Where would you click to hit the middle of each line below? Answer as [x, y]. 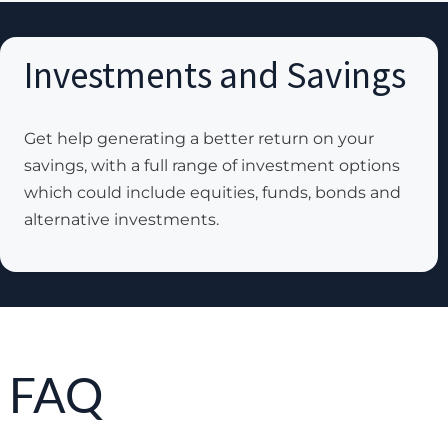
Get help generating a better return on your [199, 139]
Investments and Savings [215, 75]
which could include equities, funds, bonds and [212, 193]
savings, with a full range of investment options [212, 166]
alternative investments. [121, 220]
